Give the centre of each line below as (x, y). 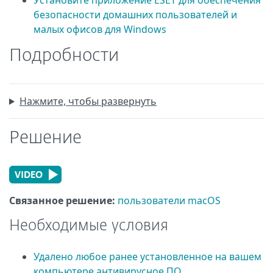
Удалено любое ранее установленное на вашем (147, 257)
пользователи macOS (169, 200)
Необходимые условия (89, 226)
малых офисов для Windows (100, 29)
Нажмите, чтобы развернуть (88, 101)
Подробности (64, 56)
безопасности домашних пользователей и (135, 15)
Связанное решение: (62, 200)
